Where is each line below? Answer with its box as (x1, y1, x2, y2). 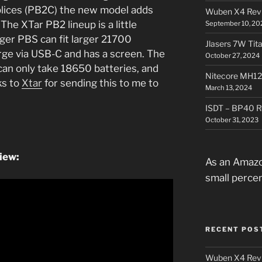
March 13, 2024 (205, 83, 252, 92)
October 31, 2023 (205, 115, 258, 124)
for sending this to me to (42, 77, 158, 89)
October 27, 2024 (205, 51, 260, 60)
